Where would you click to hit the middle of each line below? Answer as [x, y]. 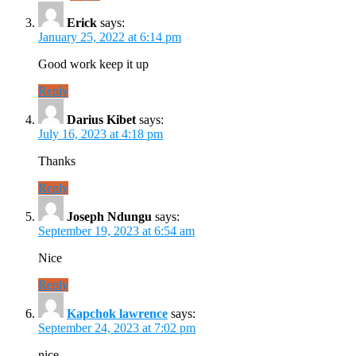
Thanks [57, 161]
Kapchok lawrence [117, 313]
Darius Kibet [101, 119]
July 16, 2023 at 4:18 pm [101, 133]
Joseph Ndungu [109, 216]
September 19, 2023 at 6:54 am [116, 230]
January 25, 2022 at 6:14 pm [110, 37]
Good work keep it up [93, 64]
